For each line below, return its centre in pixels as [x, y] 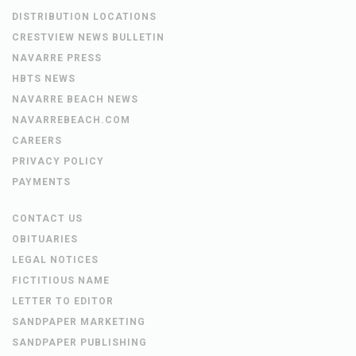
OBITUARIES [45, 240]
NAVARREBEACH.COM [71, 120]
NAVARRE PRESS [57, 58]
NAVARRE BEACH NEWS [75, 100]
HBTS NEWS [44, 79]
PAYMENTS [41, 182]
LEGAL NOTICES [55, 260]
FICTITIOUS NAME [61, 281]
